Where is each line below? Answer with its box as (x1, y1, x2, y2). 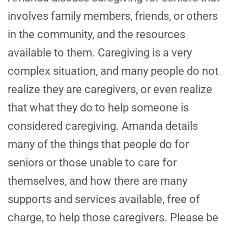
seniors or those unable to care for (8, 156, 177, 169)
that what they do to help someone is (8, 101, 189, 115)
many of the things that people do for (8, 138, 189, 151)
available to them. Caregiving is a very (8, 46, 192, 60)
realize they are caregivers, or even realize (8, 83, 212, 96)
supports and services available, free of (8, 193, 200, 206)
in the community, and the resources (8, 28, 185, 41)
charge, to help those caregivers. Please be (8, 211, 218, 224)
